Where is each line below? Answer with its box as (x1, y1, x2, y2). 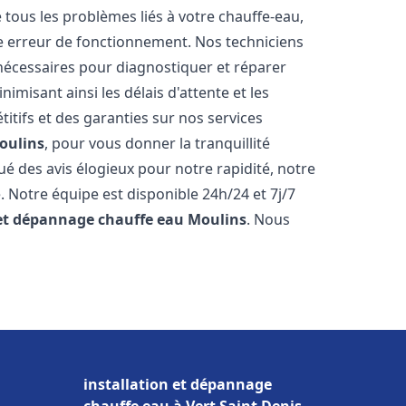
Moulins (188, 209, 247, 229)
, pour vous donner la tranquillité (44, 133, 271, 153)
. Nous (246, 209, 291, 229)
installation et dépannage (83, 374, 272, 394)
